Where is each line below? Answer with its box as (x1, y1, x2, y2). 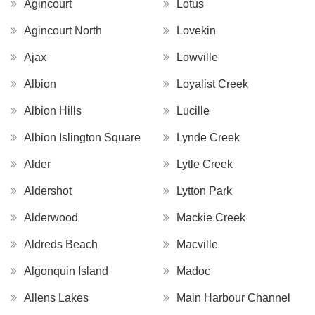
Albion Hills (24, 105, 82, 117)
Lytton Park (176, 185, 232, 198)
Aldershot (24, 185, 72, 198)
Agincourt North (24, 25, 102, 37)
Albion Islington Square (24, 131, 141, 144)
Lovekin (176, 25, 216, 37)
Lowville (176, 51, 218, 64)
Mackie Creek (176, 212, 245, 224)
